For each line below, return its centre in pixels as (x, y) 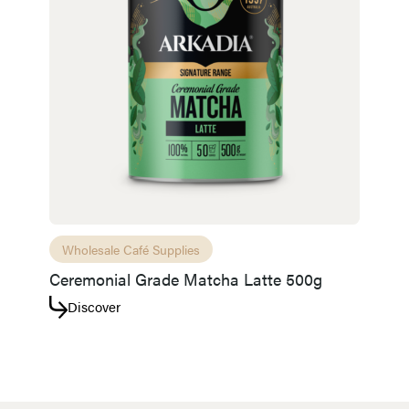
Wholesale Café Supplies (131, 249)
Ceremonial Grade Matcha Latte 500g (186, 278)
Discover (94, 306)
